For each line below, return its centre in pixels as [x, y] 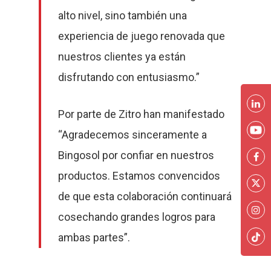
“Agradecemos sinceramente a [133, 135]
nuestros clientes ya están [122, 57]
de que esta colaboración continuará [145, 197]
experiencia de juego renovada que [142, 36]
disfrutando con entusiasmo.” [129, 77]
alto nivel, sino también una [123, 16]
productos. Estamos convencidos [139, 176]
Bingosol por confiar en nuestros [136, 155]
